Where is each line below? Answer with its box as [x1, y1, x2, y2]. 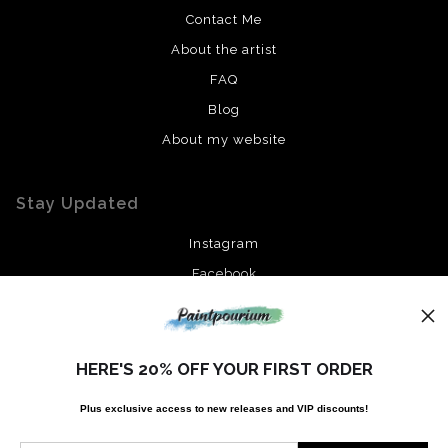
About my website [162, 131, 286, 147]
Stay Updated [16, 193, 139, 213]
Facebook [191, 265, 257, 281]
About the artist [171, 41, 277, 57]
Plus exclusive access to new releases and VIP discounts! [80, 403, 368, 414]
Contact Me [186, 11, 262, 27]
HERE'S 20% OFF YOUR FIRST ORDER [75, 359, 373, 379]
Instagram [189, 235, 259, 251]
